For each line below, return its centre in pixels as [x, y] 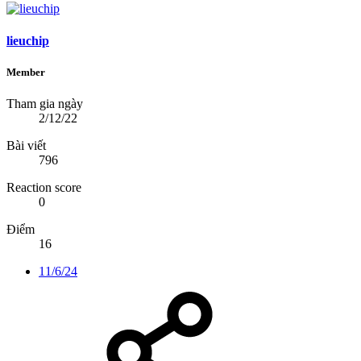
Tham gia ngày [45, 104]
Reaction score [44, 188]
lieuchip [28, 40]
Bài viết [26, 146]
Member [26, 72]
